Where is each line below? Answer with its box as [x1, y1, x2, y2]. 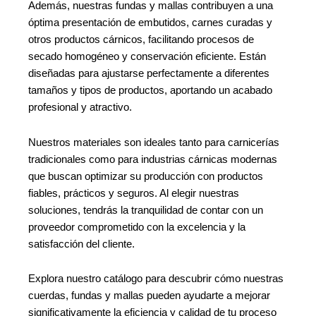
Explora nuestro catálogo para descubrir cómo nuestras [28, 273, 284, 285]
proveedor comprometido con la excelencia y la [28, 221, 245, 233]
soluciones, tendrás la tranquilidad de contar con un [28, 204, 263, 216]
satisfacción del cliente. [28, 238, 135, 250]
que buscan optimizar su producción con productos [28, 170, 263, 182]
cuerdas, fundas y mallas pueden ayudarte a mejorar [28, 290, 270, 302]
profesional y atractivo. [28, 102, 132, 114]
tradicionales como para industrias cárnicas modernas [28, 153, 277, 165]
